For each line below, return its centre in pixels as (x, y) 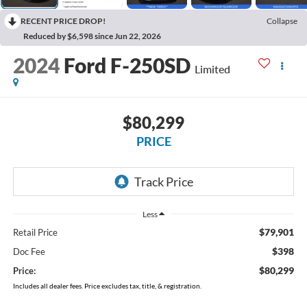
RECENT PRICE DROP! (63, 21)
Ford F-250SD (127, 65)
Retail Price (35, 232)
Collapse (282, 21)
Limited (212, 69)
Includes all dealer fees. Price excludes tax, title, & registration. (107, 285)
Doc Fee (29, 251)
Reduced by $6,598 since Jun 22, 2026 (92, 36)
